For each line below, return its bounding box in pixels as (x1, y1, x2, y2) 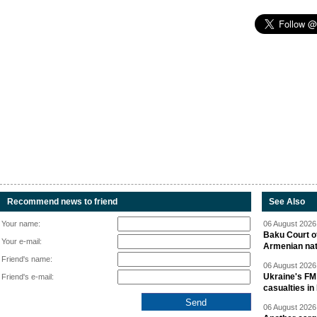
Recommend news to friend (7, 197, 117, 207)
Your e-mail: (1, 237, 42, 246)
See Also (269, 197, 305, 207)
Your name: (1, 219, 40, 229)
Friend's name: (1, 255, 52, 264)
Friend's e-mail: (1, 272, 54, 282)
